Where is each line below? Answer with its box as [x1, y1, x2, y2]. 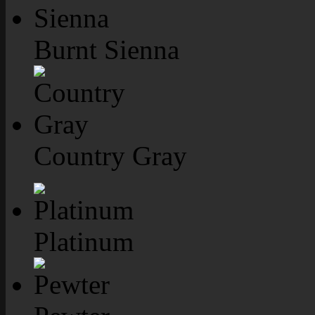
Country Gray [34, 140, 187, 171]
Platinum [34, 226, 134, 257]
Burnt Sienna [34, 34, 179, 65]
